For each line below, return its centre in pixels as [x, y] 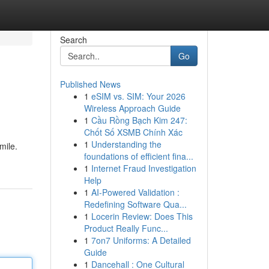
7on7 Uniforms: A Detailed [141, 240]
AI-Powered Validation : [135, 192]
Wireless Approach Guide [132, 108]
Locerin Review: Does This [142, 216]
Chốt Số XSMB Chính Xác [133, 132]
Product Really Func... [126, 228]
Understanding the [126, 144]
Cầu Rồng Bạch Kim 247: [139, 120]
